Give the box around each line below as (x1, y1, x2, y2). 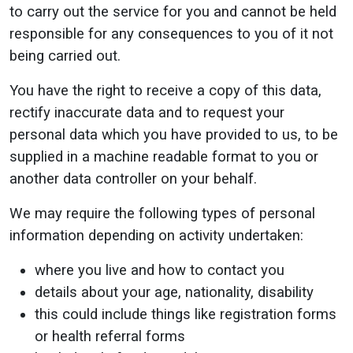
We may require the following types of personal (9, 205, 315, 222)
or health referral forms (35, 328, 185, 345)
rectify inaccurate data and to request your (9, 104, 284, 121)
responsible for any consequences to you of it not (9, 25, 333, 43)
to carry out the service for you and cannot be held (9, 3, 336, 20)
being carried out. (9, 47, 121, 65)
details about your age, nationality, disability (35, 284, 314, 301)
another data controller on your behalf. (9, 170, 257, 188)
